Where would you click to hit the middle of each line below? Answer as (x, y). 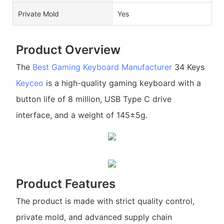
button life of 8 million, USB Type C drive (93, 99)
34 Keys (188, 67)
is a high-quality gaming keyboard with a (122, 83)
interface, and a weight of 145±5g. (81, 115)
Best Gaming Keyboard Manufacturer (102, 67)
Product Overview (68, 49)
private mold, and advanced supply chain (94, 217)
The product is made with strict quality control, (105, 201)
